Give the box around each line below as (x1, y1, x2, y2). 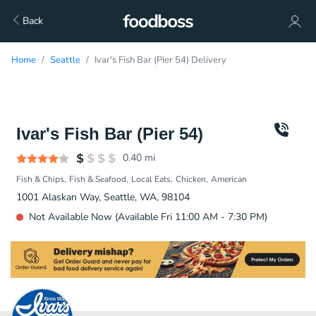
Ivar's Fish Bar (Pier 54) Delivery (95, 54, 226, 66)
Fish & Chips (16, 174, 64, 185)
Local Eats (131, 174, 171, 185)
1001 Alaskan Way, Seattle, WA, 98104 (16, 190, 190, 204)
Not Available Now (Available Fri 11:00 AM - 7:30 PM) (29, 210, 267, 224)
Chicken (176, 174, 206, 185)
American (211, 174, 247, 185)
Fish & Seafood (69, 174, 126, 185)
